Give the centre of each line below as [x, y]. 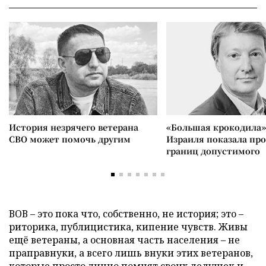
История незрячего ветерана [74, 127]
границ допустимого [213, 151]
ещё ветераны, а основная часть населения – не [124, 240]
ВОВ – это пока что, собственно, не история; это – [126, 214]
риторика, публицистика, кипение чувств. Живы [128, 227]
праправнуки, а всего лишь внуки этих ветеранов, [131, 253]
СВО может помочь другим [70, 139]
